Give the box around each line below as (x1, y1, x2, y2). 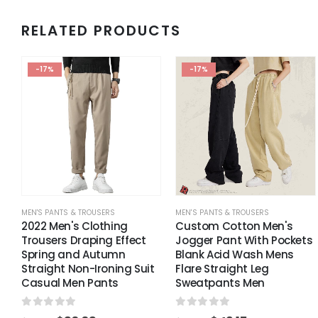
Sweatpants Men (175, 275, 265, 290)
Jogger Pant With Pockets (175, 232, 313, 248)
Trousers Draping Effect (21, 232, 146, 248)
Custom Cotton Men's (175, 218, 293, 234)
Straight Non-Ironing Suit (21, 261, 155, 276)
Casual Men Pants (21, 275, 119, 290)
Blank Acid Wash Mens (175, 246, 294, 262)
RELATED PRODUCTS (21, 20, 181, 40)
